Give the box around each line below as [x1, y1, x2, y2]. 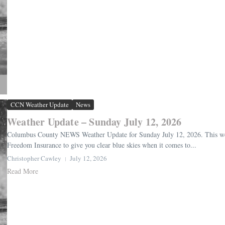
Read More [7, 166, 38, 176]
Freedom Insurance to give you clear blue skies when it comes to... [7, 140, 196, 150]
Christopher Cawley [7, 154, 61, 163]
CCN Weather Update [11, 100, 69, 109]
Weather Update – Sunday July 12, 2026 [7, 115, 182, 130]
